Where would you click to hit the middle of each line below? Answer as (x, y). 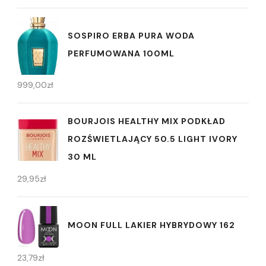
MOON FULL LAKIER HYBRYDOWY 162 (151, 225)
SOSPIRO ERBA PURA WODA (131, 36)
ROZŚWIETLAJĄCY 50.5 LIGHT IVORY (153, 139)
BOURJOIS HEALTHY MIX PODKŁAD (147, 121)
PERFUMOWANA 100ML (121, 53)
